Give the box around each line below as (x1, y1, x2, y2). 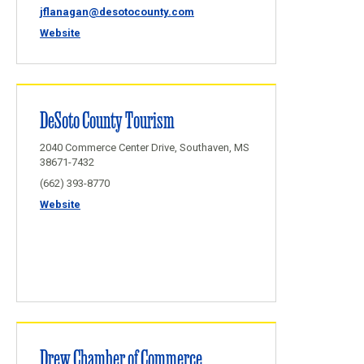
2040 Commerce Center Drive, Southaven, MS (40, 141, 249, 154)
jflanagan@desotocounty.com (40, 6, 194, 18)
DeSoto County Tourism (40, 105, 175, 133)
